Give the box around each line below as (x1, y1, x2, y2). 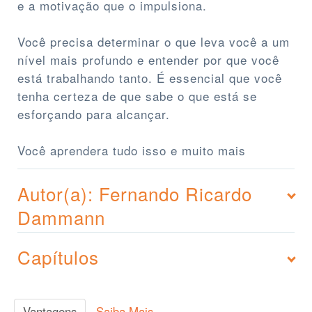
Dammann (17, 204, 105, 231)
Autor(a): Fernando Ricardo (17, 180, 252, 207)
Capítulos (17, 244, 99, 270)
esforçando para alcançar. (17, 105, 170, 123)
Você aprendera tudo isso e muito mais (17, 141, 246, 159)
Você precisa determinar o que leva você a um (17, 33, 290, 51)
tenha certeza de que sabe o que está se (17, 87, 257, 105)
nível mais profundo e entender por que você (17, 51, 279, 69)
